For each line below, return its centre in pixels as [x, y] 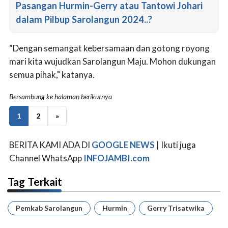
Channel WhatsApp [46, 158]
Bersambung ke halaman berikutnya [61, 96]
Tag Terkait [35, 181]
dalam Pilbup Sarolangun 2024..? [84, 20]
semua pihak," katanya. [52, 75]
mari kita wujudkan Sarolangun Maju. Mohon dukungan [112, 61]
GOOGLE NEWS [123, 145]
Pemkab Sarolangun [49, 208]
